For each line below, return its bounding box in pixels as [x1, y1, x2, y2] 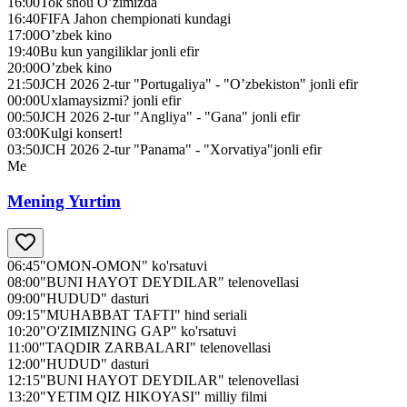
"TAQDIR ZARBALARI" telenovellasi [39, 340, 271, 356]
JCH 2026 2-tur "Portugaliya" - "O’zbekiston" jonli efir [40, 75, 358, 92]
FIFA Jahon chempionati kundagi [40, 10, 231, 26]
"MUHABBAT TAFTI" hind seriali [40, 307, 247, 323]
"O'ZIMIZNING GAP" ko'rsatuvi [40, 323, 236, 340]
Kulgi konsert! [40, 124, 123, 141]
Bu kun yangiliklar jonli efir [40, 43, 199, 59]
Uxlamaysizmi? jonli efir [40, 92, 181, 108]
